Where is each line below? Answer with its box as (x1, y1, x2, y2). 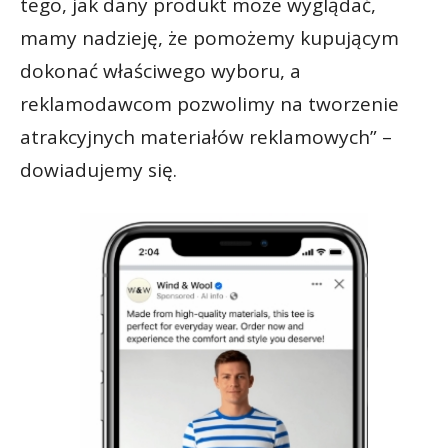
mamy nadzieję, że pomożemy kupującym (20, 25, 399, 52)
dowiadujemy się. (20, 157, 177, 184)
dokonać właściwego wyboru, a (20, 58, 301, 85)
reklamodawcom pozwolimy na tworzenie (20, 91, 399, 118)
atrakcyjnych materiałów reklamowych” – (20, 124, 392, 151)
